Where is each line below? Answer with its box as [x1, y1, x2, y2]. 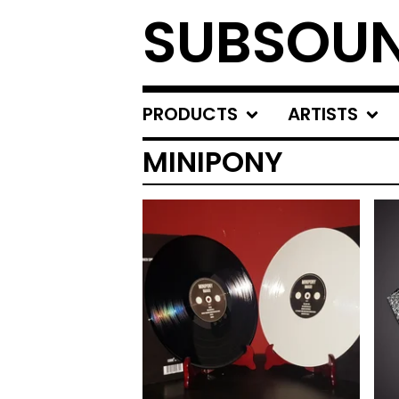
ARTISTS [288, 102, 358, 126]
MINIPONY [142, 142, 283, 182]
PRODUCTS [142, 102, 238, 126]
